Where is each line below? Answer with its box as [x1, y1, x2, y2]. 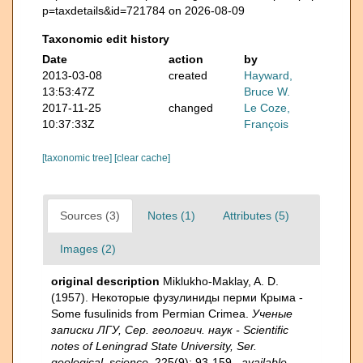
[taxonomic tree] [42, 152, 114, 164]
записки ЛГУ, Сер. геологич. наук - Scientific [51, 322, 288, 336]
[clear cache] [114, 152, 170, 164]
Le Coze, [244, 100, 291, 114]
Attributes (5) [223, 208, 289, 222]
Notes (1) [147, 208, 195, 222]
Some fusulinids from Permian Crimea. [51, 306, 252, 320]
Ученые [252, 306, 293, 320]
